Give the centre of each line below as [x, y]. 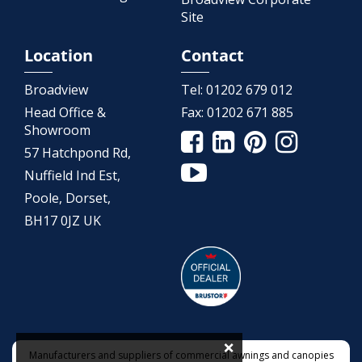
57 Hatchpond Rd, [78, 152]
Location [59, 55]
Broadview [56, 89]
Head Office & [65, 112]
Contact [213, 55]
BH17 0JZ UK [63, 220]
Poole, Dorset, [67, 198]
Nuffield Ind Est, [72, 175]
